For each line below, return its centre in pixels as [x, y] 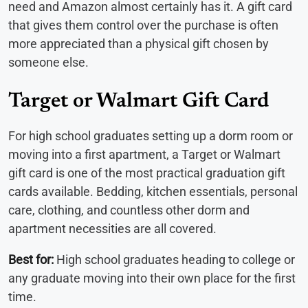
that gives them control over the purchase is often [143, 25]
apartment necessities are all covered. [112, 229]
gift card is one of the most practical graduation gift [147, 173]
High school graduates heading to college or [174, 260]
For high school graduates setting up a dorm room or [151, 136]
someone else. [48, 63]
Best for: [31, 260]
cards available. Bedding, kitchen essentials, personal [153, 192]
